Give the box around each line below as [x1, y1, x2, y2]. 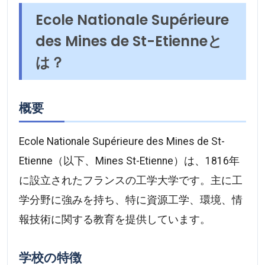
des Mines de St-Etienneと [35, 31, 223, 51]
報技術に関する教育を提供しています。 [19, 213, 211, 225]
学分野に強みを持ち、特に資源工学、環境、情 [19, 193, 243, 206]
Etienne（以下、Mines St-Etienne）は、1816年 [19, 154, 240, 167]
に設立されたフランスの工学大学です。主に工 [19, 174, 243, 186]
